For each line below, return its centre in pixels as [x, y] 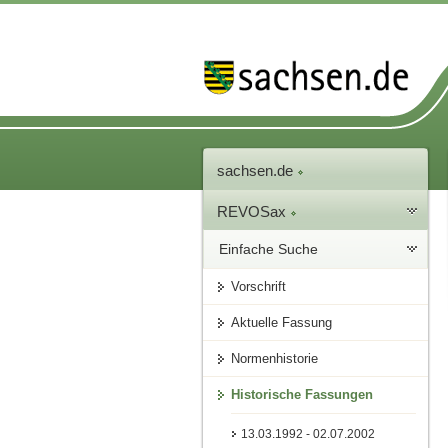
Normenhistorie [275, 359]
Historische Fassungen [302, 395]
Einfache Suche [269, 249]
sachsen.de [257, 171]
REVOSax [254, 212]
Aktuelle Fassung [282, 323]
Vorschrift [259, 287]
